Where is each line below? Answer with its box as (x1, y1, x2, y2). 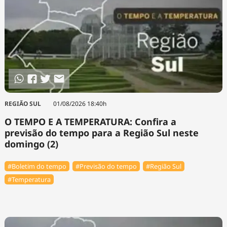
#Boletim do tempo (7, 161, 66, 171)
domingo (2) (4, 138, 58, 150)
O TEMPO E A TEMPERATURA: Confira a (4, 116, 176, 128)
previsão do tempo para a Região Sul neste (4, 127, 199, 139)
